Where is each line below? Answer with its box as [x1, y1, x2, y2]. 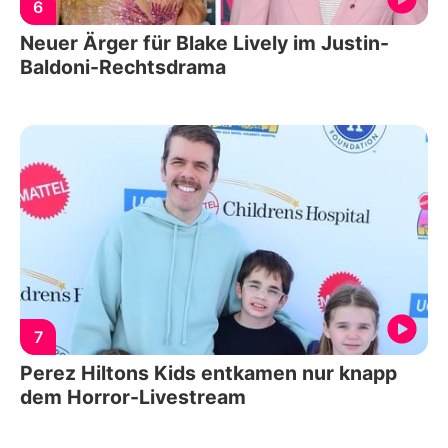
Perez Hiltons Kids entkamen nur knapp [20, 360, 397, 385]
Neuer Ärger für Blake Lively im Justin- [20, 31, 389, 55]
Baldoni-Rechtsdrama [20, 55, 226, 79]
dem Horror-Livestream [20, 384, 246, 409]
